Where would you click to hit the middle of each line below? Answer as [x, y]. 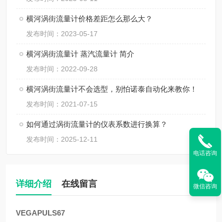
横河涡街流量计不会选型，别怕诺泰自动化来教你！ [112, 89]
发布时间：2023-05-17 [62, 34]
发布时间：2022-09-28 [62, 69]
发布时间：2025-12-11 [62, 139]
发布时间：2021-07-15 [62, 104]
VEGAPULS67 [40, 213]
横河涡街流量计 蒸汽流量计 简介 [80, 54]
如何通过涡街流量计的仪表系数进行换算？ [97, 124]
